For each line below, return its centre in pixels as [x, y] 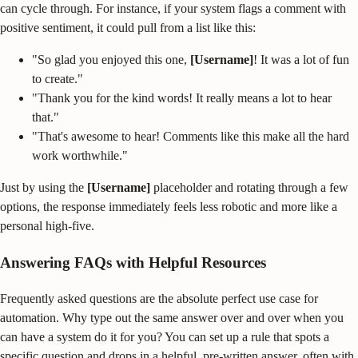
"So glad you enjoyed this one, [111, 60]
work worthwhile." [80, 156]
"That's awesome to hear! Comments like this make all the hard [191, 137]
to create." [58, 79]
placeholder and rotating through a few [249, 188]
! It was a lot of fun [301, 60]
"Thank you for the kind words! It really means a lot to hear [182, 98]
